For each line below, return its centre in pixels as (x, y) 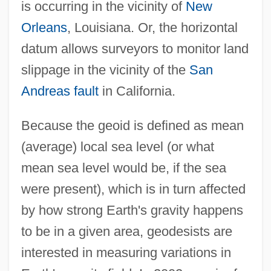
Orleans (44, 28)
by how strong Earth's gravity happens (132, 211)
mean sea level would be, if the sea (123, 168)
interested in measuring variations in (126, 253)
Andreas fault (60, 91)
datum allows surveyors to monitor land (135, 49)
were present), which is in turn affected (133, 189)
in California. (137, 91)
